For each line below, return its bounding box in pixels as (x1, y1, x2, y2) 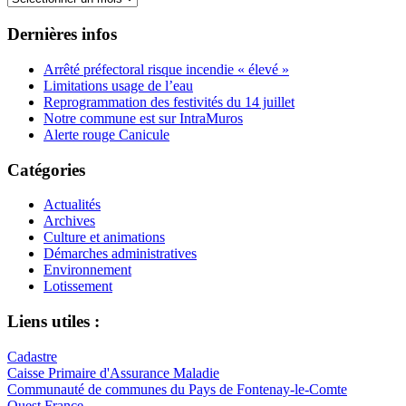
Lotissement (43, 278, 112, 295)
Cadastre (7, 348, 57, 364)
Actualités (43, 197, 101, 213)
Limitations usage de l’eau (43, 77, 193, 93)
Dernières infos (7, 24, 117, 44)
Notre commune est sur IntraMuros (43, 110, 243, 126)
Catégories (7, 159, 85, 179)
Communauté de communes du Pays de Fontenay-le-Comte (7, 381, 347, 397)
